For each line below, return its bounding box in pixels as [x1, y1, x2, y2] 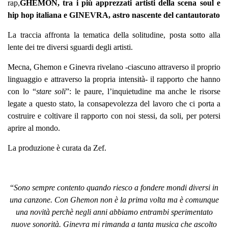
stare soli [36, 87, 66, 96]
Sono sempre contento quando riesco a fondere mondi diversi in [13, 183, 218, 192]
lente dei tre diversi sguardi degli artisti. [8, 42, 133, 51]
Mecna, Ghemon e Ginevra [8, 62, 97, 71]
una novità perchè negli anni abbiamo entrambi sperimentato [15, 207, 213, 216]
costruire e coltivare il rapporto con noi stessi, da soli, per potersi [8, 111, 220, 120]
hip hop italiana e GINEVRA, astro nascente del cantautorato [8, 10, 220, 19]
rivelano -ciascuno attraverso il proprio [97, 62, 220, 71]
